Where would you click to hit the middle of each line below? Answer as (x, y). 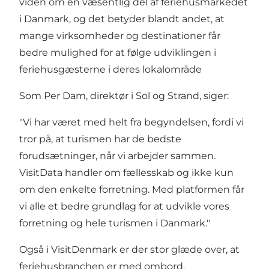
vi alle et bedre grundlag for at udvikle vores (124, 206)
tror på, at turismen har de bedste (100, 139)
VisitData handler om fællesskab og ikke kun (126, 172)
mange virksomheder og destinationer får (120, 35)
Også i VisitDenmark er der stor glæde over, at (129, 249)
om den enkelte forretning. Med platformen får (132, 189)
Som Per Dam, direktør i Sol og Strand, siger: (124, 95)
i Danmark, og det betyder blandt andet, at (122, 19)
